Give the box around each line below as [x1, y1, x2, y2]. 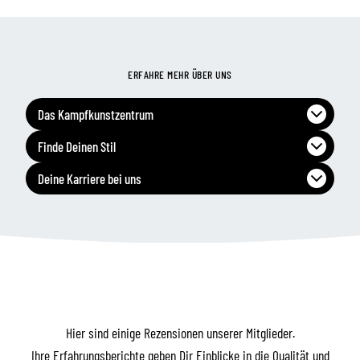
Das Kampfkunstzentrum [38, 105, 153, 122]
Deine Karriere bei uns [38, 170, 141, 186]
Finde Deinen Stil [38, 137, 116, 154]
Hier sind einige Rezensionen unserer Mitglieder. [65, 323, 295, 342]
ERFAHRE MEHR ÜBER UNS [128, 67, 232, 82]
